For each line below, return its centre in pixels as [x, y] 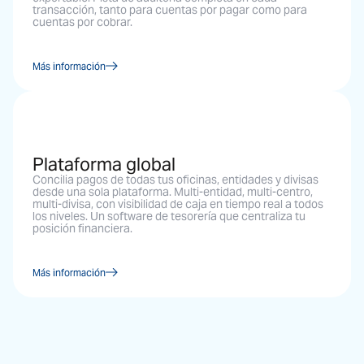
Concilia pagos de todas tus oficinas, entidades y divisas [175, 179]
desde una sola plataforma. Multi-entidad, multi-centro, [173, 191]
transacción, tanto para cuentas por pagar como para [170, 9]
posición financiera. [82, 228]
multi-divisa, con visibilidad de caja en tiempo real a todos [178, 204]
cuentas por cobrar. [82, 22]
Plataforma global [104, 164]
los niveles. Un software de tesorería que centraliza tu [169, 216]
